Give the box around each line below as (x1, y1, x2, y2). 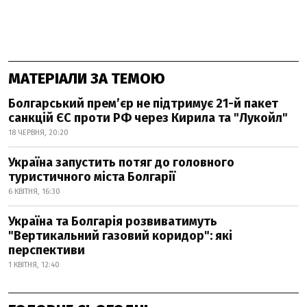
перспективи (8, 243, 85, 258)
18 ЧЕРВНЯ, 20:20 (8, 128, 69, 137)
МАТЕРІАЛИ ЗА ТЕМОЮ (8, 69, 165, 88)
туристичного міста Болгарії (8, 169, 175, 184)
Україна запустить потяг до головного (8, 155, 234, 170)
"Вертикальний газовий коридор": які (8, 228, 232, 243)
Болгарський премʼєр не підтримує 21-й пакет (8, 96, 278, 111)
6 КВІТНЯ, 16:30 (8, 187, 60, 196)
